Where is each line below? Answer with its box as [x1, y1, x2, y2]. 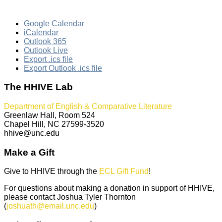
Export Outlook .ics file [24, 63, 102, 72]
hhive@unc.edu [4, 128, 59, 137]
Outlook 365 [24, 37, 66, 46]
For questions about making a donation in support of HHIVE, [4, 184, 215, 193]
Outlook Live [24, 46, 68, 55]
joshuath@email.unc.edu [6, 202, 94, 211]
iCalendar [24, 28, 58, 37]
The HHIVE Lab [4, 82, 73, 93]
